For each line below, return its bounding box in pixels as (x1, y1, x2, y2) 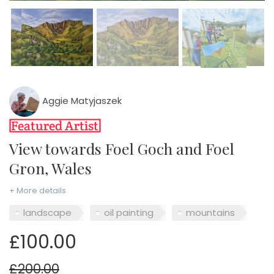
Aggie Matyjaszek (40, 94, 122, 108)
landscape (23, 206, 72, 220)
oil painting (104, 206, 154, 220)
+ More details (9, 184, 66, 196)
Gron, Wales (9, 157, 92, 178)
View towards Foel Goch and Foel (9, 138, 18, 158)
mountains (186, 206, 235, 220)
